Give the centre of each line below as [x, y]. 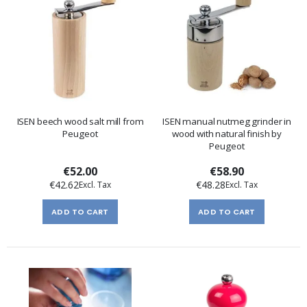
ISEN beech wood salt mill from [80, 121]
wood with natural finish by [227, 133]
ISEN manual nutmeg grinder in [227, 121]
